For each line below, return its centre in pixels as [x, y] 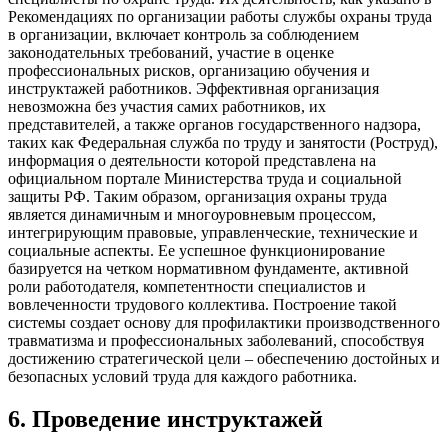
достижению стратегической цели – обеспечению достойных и [224, 358]
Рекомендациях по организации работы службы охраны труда [220, 16]
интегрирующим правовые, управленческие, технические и [213, 232]
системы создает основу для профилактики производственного [224, 322]
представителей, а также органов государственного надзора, [214, 124]
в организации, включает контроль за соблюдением [183, 34]
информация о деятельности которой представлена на [192, 160]
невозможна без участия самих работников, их [167, 106]
